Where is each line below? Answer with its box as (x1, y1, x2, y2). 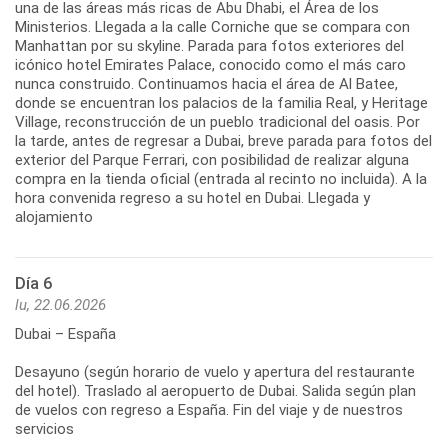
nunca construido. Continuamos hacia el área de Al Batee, (15, 74, 398, 93)
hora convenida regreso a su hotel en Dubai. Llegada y (15, 188, 370, 207)
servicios (15, 419, 74, 438)
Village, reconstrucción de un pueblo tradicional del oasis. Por (15, 112, 420, 131)
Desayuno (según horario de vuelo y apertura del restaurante (15, 362, 415, 381)
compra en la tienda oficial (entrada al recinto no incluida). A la (15, 169, 427, 188)
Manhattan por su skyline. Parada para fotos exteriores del (15, 36, 404, 55)
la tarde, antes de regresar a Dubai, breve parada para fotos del (15, 131, 432, 150)
